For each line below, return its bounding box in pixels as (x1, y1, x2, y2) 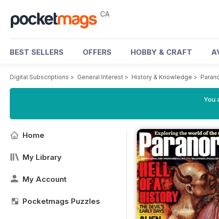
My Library (22, 153, 62, 162)
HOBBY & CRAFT (131, 47, 192, 57)
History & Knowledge (131, 73, 192, 81)
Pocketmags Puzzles (22, 197, 100, 206)
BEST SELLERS (10, 47, 64, 57)
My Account (22, 175, 66, 184)
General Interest (77, 73, 123, 81)
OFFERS (83, 47, 111, 57)
